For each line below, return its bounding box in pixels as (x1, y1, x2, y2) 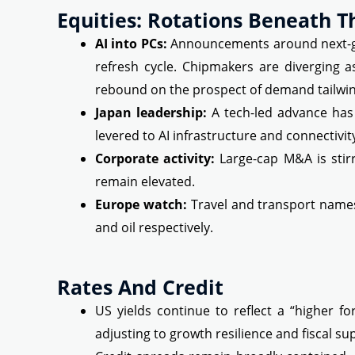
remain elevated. (95, 173, 195, 191)
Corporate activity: (95, 150, 216, 168)
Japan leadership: (95, 104, 207, 122)
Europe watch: (95, 196, 187, 214)
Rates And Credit (57, 273, 223, 301)
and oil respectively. (95, 219, 213, 237)
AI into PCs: (95, 35, 167, 53)
